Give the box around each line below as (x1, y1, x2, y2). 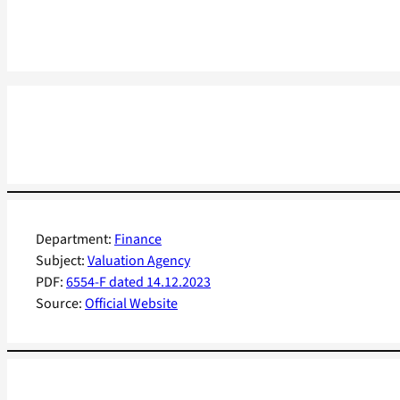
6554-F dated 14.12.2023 (66, 272, 211, 293)
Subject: (36, 251, 87, 271)
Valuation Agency (87, 251, 190, 271)
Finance (114, 229, 162, 250)
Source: (36, 294, 85, 314)
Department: (36, 229, 114, 250)
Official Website (85, 294, 178, 314)
